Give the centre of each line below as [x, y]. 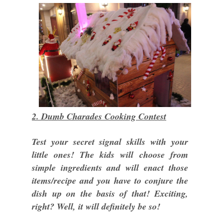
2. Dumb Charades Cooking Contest [99, 116]
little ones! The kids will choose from [110, 155]
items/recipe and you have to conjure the [110, 180]
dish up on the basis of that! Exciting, [110, 193]
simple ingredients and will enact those [110, 167]
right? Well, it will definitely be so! [96, 206]
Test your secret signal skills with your [110, 142]
